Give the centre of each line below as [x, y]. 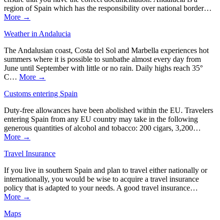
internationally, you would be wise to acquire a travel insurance [101, 179]
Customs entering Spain [41, 93]
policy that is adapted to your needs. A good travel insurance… [101, 188]
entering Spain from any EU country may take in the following [101, 119]
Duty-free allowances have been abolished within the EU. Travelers [109, 110]
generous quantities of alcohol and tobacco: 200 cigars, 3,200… [102, 128]
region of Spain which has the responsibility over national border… [108, 8]
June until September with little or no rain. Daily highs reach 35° [103, 68]
